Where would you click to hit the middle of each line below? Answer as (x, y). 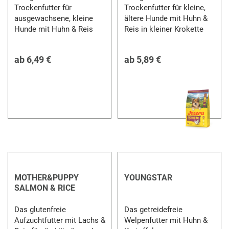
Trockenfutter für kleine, (165, 7)
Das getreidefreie (153, 209)
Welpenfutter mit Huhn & (166, 220)
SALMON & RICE (45, 188)
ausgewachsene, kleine (54, 18)
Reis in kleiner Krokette (164, 29)
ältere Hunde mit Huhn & (166, 18)
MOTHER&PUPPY (47, 177)
